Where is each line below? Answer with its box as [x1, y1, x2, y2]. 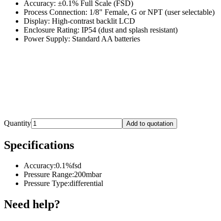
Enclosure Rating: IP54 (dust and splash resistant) [24, 25, 178, 34]
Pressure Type [24, 179, 68, 188]
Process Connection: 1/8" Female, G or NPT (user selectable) [24, 7, 215, 16]
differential [70, 179, 103, 188]
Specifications [4, 138, 74, 151]
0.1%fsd [56, 161, 81, 170]
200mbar [74, 170, 102, 179]
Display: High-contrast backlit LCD [24, 16, 135, 25]
